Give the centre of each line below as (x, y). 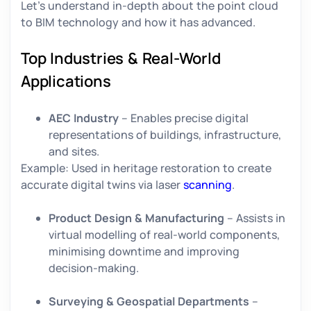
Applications (66, 82)
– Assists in (255, 218)
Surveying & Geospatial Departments (149, 302)
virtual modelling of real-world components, (164, 235)
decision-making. (95, 268)
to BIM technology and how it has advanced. (140, 23)
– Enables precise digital (184, 118)
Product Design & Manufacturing (136, 218)
